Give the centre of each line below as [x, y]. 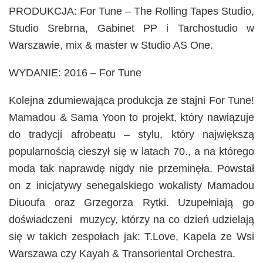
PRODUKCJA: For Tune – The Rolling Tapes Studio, [131, 11]
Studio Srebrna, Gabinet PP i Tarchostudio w [131, 28]
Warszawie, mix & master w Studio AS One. [111, 45]
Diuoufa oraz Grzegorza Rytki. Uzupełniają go [131, 203]
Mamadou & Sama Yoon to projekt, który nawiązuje [131, 118]
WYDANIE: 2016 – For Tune [75, 73]
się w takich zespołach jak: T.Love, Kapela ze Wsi [131, 237]
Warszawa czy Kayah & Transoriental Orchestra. [122, 254]
